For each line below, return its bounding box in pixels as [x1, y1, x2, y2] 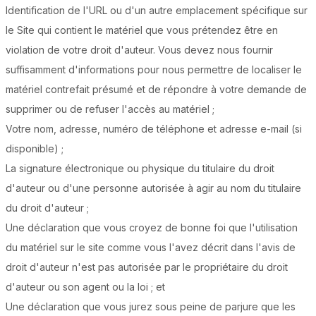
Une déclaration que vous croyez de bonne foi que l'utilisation [6, 221, 298, 234]
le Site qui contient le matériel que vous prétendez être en [6, 24, 278, 37]
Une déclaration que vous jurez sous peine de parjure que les [6, 300, 296, 313]
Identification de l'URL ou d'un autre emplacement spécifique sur [6, 4, 308, 17]
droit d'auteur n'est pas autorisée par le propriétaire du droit [6, 261, 288, 274]
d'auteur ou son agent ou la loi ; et [6, 281, 165, 293]
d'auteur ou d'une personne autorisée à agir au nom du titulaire [6, 182, 301, 195]
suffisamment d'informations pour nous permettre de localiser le [6, 63, 302, 76]
